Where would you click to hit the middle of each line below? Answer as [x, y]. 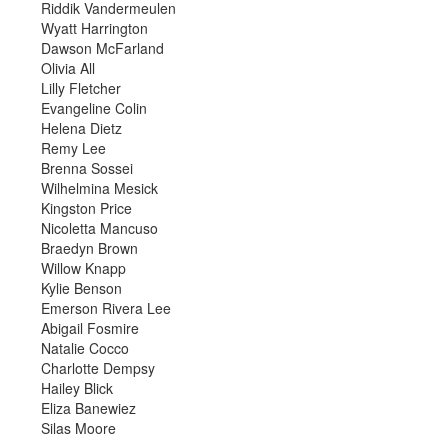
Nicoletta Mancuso [99, 228]
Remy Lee [73, 148]
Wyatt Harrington [94, 28]
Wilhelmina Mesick [99, 188]
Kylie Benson [81, 288]
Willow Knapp [83, 268]
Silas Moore [78, 428]
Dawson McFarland [102, 48]
